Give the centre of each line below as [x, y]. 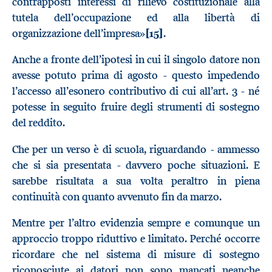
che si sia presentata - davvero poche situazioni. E [136, 165]
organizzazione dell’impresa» [79, 33]
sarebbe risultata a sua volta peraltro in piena [136, 181]
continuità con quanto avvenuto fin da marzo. [117, 196]
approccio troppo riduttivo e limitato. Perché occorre [136, 239]
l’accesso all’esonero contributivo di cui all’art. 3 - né [136, 91]
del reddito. [39, 123]
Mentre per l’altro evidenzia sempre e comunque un [136, 223]
